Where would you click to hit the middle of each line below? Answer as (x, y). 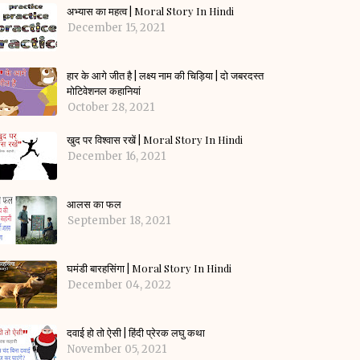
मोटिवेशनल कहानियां (104, 90)
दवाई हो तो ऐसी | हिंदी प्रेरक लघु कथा (136, 332)
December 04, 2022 (119, 285)
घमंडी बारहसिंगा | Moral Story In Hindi (149, 268)
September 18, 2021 (119, 221)
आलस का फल (94, 204)
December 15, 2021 (116, 28)
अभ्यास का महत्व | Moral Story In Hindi (150, 11)
